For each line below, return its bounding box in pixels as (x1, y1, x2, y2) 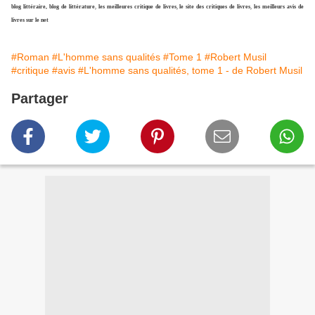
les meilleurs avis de (254, 4, 304, 11)
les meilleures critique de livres (98, 4, 176, 11)
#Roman (11, 51, 49, 63)
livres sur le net (11, 17, 49, 24)
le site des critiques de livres (177, 4, 251, 11)
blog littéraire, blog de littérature (11, 4, 95, 11)
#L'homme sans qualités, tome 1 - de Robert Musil (78, 65, 302, 77)
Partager (11, 91, 68, 107)
